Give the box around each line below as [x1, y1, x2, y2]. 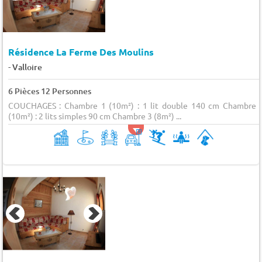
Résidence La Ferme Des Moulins [8, 45, 154, 58]
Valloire [12, 61, 42, 73]
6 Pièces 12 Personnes [8, 85, 91, 96]
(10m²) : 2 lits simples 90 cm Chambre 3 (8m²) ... [8, 110, 181, 121]
